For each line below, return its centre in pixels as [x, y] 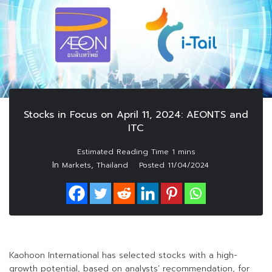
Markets [76, 165]
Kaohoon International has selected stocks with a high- [123, 256]
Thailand [112, 165]
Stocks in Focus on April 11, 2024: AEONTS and [136, 115]
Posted [153, 165]
